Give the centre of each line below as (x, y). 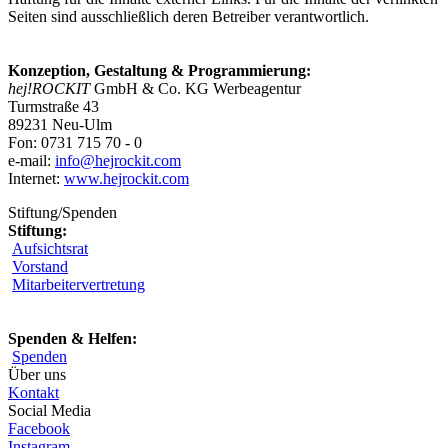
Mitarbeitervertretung (78, 285)
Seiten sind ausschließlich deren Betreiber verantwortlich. (188, 17)
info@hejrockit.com (118, 161)
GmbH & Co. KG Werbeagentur (195, 89)
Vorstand (40, 267)
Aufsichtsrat (50, 249)
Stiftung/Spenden (62, 213)
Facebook (39, 429)
